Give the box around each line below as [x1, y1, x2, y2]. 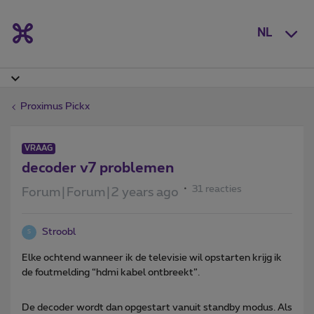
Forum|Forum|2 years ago [22, 186, 179, 199]
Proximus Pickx [20, 101, 90, 111]
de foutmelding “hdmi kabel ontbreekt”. [22, 267, 202, 278]
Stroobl [42, 226, 76, 237]
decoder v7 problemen [22, 161, 174, 175]
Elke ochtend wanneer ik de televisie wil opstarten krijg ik [22, 252, 282, 263]
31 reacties [192, 184, 242, 194]
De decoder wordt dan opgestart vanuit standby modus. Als [22, 302, 292, 313]
